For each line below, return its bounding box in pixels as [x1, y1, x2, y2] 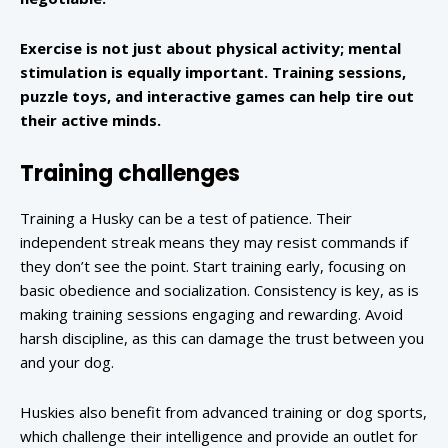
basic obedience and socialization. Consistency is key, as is [20, 280, 419, 301]
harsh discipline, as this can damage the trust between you [20, 328, 424, 349]
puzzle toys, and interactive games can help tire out [20, 86, 414, 107]
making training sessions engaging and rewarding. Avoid [20, 304, 403, 325]
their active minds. [20, 110, 161, 131]
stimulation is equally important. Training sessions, [20, 62, 406, 83]
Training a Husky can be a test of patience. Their [20, 208, 352, 229]
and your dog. [20, 352, 114, 373]
